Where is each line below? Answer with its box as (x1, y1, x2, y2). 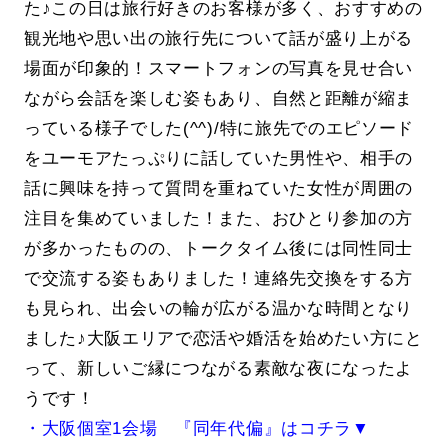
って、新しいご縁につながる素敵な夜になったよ (23, 357, 414, 378)
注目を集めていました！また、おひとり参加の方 (23, 207, 414, 228)
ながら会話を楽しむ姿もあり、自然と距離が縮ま (23, 87, 414, 108)
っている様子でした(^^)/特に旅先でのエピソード (23, 117, 415, 138)
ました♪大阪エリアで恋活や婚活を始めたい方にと (23, 327, 423, 348)
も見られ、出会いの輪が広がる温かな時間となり (23, 297, 414, 318)
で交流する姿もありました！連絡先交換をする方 (23, 267, 414, 288)
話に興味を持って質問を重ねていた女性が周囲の (23, 177, 414, 198)
